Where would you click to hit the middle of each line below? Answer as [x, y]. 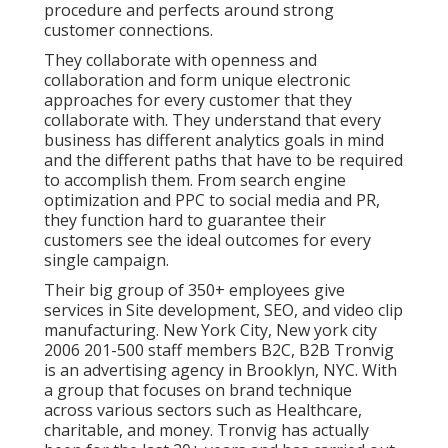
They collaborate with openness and [180, 59]
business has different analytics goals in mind [214, 139]
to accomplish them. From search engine [195, 179]
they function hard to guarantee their [185, 219]
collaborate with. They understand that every [212, 119]
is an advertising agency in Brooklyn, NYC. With [220, 369]
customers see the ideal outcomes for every [207, 239]
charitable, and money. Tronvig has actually [206, 429]
